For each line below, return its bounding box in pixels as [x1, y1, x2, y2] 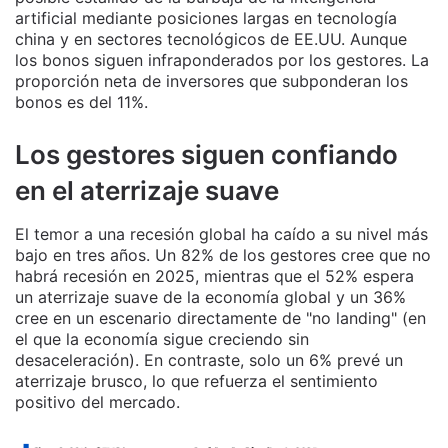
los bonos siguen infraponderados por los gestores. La [15, 49, 429, 70]
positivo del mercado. [15, 391, 180, 412]
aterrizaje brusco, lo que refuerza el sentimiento [15, 370, 378, 391]
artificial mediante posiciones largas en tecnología [15, 7, 397, 28]
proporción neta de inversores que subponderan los [15, 70, 408, 91]
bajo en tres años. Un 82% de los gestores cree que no [15, 244, 431, 265]
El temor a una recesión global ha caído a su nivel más [15, 223, 428, 244]
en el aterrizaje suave [15, 174, 279, 206]
